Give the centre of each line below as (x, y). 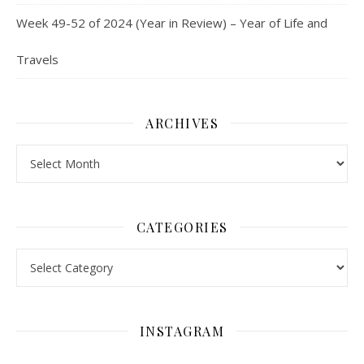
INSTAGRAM (182, 331)
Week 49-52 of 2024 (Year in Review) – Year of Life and (172, 22)
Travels (37, 59)
